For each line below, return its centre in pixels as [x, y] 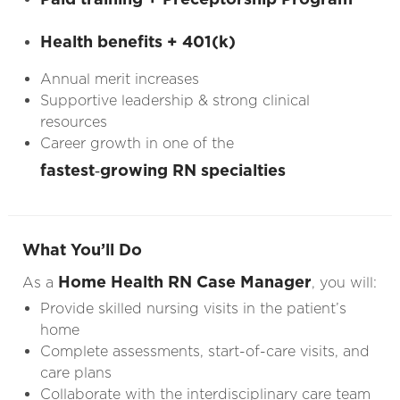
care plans [75, 372]
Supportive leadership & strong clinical [175, 100]
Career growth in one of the [137, 143]
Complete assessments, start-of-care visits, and [204, 351]
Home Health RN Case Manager [184, 281]
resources [73, 121]
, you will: [344, 282]
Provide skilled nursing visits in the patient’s [193, 308]
